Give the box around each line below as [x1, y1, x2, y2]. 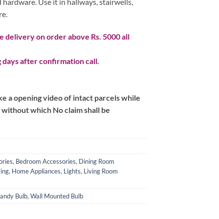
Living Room [84, 167, 118, 175]
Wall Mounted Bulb [30, 192, 83, 200]
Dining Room [79, 157, 114, 165]
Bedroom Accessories [16, 157, 76, 165]
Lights [64, 167, 81, 175]
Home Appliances [12, 167, 61, 175]
